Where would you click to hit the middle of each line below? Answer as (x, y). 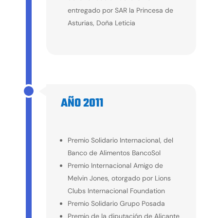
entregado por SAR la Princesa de (120, 10)
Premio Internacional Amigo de (115, 165)
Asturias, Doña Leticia (101, 23)
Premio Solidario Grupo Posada (116, 203)
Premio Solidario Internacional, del (120, 140)
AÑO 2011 (82, 103)
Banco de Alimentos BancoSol (114, 153)
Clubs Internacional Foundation (116, 191)
